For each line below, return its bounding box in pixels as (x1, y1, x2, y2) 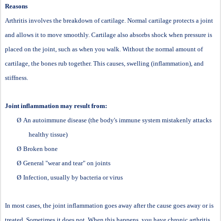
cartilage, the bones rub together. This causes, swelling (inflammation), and (5, 59, 204, 67)
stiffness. (5, 74, 28, 81)
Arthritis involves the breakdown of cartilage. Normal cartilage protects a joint (5, 16, 213, 24)
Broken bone (23, 145, 58, 152)
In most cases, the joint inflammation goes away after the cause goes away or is (5, 201, 214, 209)
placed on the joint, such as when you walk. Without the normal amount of (5, 45, 203, 53)
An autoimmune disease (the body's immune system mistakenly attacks (23, 116, 212, 124)
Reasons (5, 2, 28, 10)
